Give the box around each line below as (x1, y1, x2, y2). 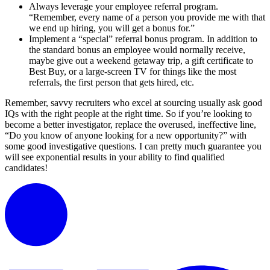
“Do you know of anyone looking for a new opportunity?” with (5, 130, 246, 141)
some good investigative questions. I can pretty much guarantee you (5, 141, 262, 152)
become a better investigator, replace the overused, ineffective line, (5, 119, 256, 130)
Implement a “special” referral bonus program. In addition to (29, 34, 257, 45)
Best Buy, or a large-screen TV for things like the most (29, 66, 236, 77)
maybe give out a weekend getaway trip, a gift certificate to (29, 55, 253, 66)
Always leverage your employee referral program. (29, 1, 218, 12)
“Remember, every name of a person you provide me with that (29, 12, 265, 23)
